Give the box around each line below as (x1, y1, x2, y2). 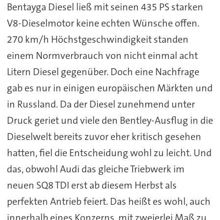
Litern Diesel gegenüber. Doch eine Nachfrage (6, 65, 199, 79)
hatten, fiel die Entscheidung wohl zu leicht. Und (6, 146, 212, 160)
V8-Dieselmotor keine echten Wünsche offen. (6, 17, 199, 30)
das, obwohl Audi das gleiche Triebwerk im (6, 163, 185, 176)
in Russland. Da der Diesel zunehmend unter (6, 98, 195, 111)
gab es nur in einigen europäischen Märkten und (6, 82, 213, 95)
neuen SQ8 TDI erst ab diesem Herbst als (6, 179, 177, 192)
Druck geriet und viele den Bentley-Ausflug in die (6, 114, 213, 127)
